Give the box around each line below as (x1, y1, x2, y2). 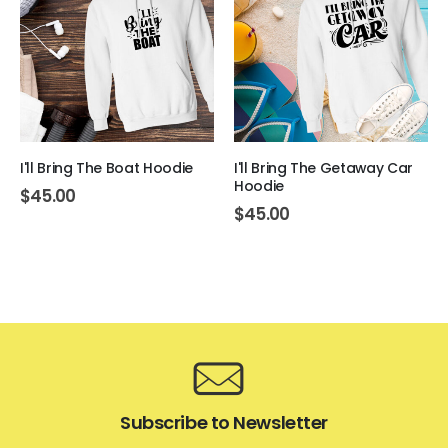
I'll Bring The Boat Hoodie (20, 158, 193, 179)
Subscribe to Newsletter (120, 410, 328, 436)
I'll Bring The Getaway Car (234, 158, 413, 179)
